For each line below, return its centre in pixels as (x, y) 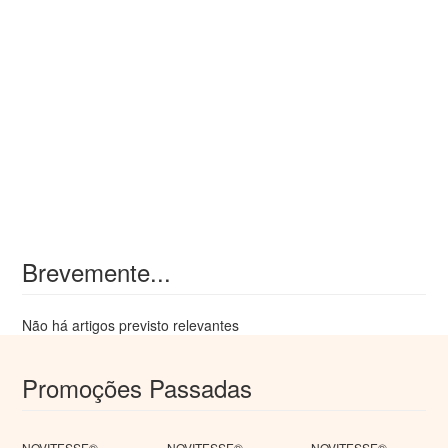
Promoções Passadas (137, 387)
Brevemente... (97, 271)
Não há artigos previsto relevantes (131, 325)
